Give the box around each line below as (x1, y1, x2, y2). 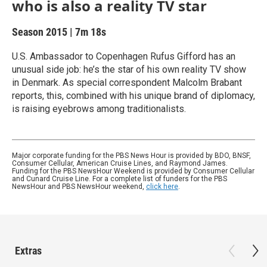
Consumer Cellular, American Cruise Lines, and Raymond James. (12, 159, 228, 167)
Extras (15, 244, 42, 257)
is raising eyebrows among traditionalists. (12, 103, 186, 114)
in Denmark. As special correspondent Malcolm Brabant (12, 77, 242, 88)
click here (146, 182, 178, 191)
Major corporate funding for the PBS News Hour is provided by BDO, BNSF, (12, 151, 251, 160)
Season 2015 (12, 26, 70, 38)
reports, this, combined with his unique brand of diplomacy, (12, 90, 255, 101)
